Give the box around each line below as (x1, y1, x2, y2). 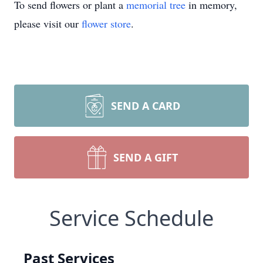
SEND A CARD (111, 99, 180, 113)
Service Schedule (49, 204, 214, 232)
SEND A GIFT (113, 150, 178, 164)
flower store (82, 16, 131, 31)
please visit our (14, 16, 82, 31)
